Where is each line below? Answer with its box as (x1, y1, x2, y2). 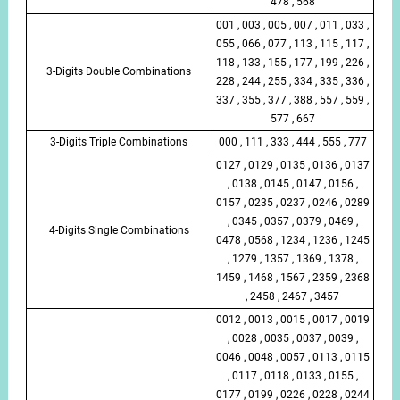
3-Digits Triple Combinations (50, 135, 188, 148)
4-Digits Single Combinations (48, 223, 189, 237)
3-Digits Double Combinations (46, 64, 192, 78)
